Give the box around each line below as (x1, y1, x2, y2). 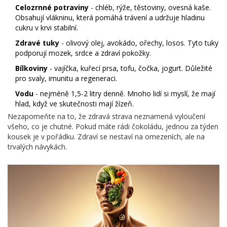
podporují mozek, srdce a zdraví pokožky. (15, 48, 151, 58)
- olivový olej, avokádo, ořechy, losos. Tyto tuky (59, 38, 218, 48)
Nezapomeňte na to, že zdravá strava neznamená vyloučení (8, 111, 205, 122)
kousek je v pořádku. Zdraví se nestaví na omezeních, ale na (8, 132, 205, 142)
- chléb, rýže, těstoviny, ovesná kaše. (89, 3, 211, 13)
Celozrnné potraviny (15, 3, 89, 13)
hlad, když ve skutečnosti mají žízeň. (15, 99, 134, 109)
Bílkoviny (15, 63, 48, 73)
